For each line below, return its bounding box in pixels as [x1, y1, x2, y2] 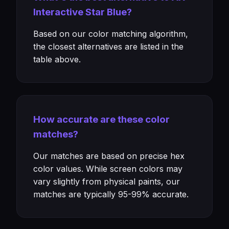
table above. [33, 54, 81, 64]
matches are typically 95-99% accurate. [33, 189, 189, 199]
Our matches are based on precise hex [33, 151, 185, 161]
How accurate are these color [33, 113, 170, 125]
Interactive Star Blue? [33, 6, 132, 18]
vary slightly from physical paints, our [33, 176, 180, 187]
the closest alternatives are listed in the [33, 41, 184, 52]
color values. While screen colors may [33, 164, 182, 174]
